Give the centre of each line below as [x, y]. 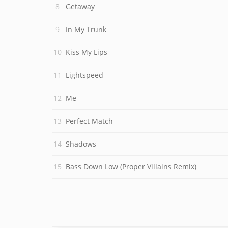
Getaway [80, 6]
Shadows [81, 144]
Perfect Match [89, 121]
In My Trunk [86, 29]
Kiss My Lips [87, 52]
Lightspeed [84, 75]
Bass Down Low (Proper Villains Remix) [131, 167]
